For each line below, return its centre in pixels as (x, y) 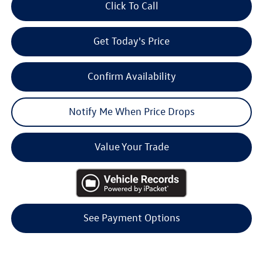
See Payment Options (131, 218)
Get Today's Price (131, 41)
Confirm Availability (131, 76)
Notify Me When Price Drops (131, 112)
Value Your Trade (131, 147)
